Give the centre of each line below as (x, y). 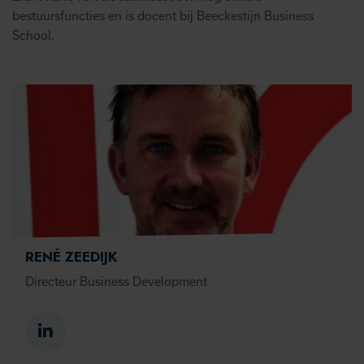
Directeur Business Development (116, 282)
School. (33, 35)
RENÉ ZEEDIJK (71, 257)
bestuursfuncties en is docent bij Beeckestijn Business (163, 16)
